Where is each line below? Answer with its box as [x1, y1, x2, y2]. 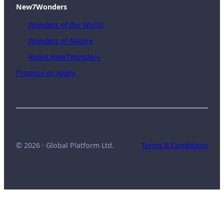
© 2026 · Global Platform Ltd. [16, 140, 114, 150]
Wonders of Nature [28, 35, 93, 45]
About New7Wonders [28, 52, 100, 62]
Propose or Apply [16, 68, 75, 78]
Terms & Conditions [141, 140, 208, 150]
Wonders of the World [28, 19, 103, 29]
